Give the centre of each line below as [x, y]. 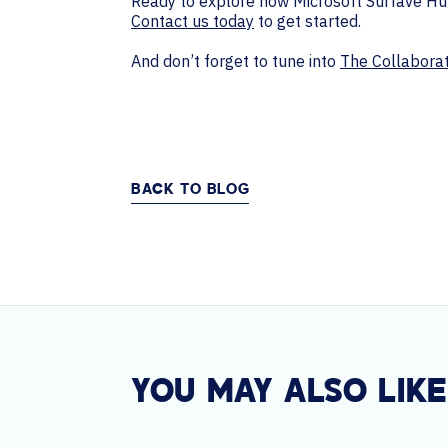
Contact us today [192, 20]
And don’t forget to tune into [235, 60]
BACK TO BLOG [190, 190]
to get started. [307, 20]
